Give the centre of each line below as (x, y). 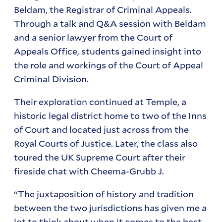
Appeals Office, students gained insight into (108, 51)
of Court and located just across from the (102, 130)
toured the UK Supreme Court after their (100, 157)
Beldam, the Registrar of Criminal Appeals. (103, 10)
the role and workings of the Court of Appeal (109, 65)
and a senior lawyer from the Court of (93, 37)
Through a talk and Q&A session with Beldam (110, 24)
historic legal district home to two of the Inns (111, 116)
